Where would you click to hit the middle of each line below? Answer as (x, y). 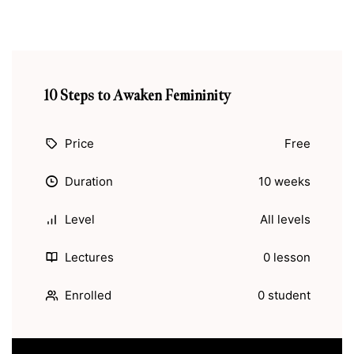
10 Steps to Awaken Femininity (137, 96)
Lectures (89, 257)
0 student (284, 295)
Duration (89, 181)
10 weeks (284, 181)
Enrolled (88, 295)
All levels (285, 219)
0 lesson (287, 257)
